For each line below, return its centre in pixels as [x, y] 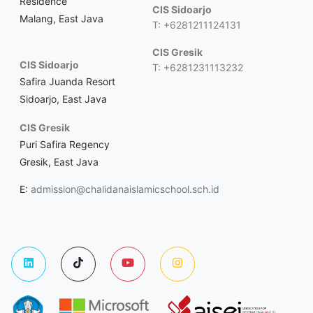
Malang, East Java [61, 18]
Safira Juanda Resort [67, 81]
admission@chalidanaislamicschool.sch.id [125, 189]
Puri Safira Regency [65, 144]
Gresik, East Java [59, 161]
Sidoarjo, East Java [63, 99]
